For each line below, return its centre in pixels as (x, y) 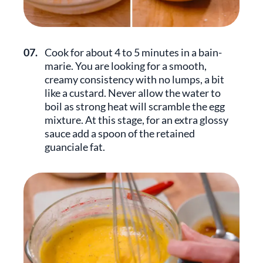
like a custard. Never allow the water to (133, 92)
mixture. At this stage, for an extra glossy (136, 119)
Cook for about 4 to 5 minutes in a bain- (133, 52)
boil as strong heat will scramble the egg (135, 106)
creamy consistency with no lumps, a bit (134, 79)
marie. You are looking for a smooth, (126, 65)
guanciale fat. (76, 146)
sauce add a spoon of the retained (120, 133)
